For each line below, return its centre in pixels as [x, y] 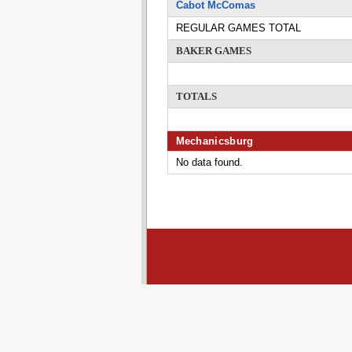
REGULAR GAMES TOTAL [238, 28]
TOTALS [196, 96]
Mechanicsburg [214, 141]
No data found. [209, 162]
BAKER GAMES [213, 51]
